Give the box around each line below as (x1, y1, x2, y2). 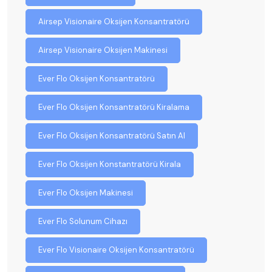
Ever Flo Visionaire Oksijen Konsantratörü (38, 244, 194, 255)
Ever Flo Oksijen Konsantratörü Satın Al (38, 130, 185, 141)
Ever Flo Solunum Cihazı (38, 216, 127, 226)
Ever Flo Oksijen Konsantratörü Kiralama (38, 101, 189, 112)
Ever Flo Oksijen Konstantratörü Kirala (38, 158, 181, 169)
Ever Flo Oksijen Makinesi (38, 187, 133, 198)
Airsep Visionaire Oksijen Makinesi (38, 44, 168, 55)
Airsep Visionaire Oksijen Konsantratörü (38, 16, 189, 27)
